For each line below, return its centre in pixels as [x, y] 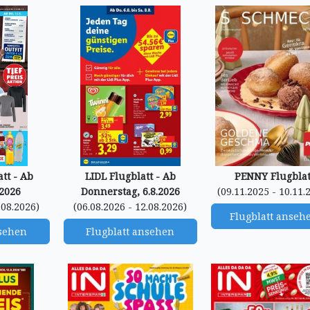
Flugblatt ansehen [130, 231]
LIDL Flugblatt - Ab [130, 176]
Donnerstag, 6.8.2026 [130, 191]
